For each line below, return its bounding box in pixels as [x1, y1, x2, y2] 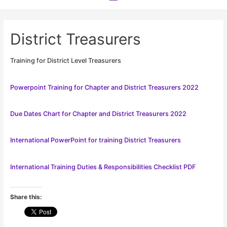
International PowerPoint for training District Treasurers [10, 136, 181, 144]
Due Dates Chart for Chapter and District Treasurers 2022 [10, 109, 186, 118]
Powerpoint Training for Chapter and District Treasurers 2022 [10, 83, 199, 91]
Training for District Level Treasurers [10, 57, 121, 65]
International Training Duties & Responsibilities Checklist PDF [10, 163, 196, 171]
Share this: [10, 193, 42, 201]
